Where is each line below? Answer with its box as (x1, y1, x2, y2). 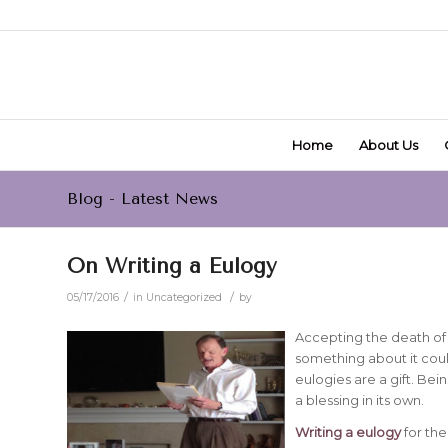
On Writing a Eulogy (67, 254, 277, 278)
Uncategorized (146, 291, 222, 304)
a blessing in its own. (295, 392, 424, 409)
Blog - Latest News (67, 189, 218, 208)
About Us (359, 137, 418, 153)
